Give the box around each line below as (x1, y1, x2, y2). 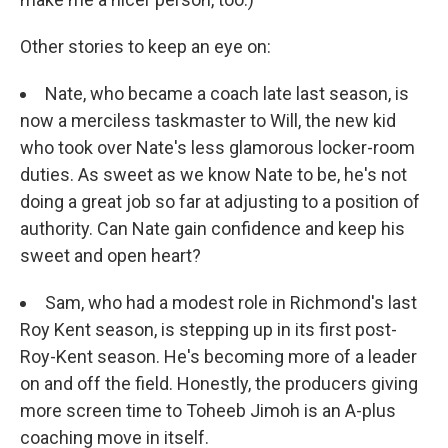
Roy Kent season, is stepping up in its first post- (20, 318, 397, 340)
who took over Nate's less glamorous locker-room (20, 136, 415, 158)
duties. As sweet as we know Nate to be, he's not (20, 163, 407, 185)
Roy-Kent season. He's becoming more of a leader (20, 345, 417, 367)
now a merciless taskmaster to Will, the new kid (20, 109, 396, 131)
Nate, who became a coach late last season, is (45, 82, 409, 104)
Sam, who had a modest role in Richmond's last (45, 291, 417, 313)
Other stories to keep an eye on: (20, 35, 271, 57)
